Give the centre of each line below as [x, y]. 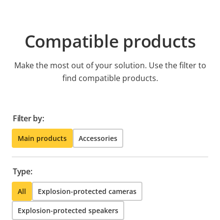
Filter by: [28, 119]
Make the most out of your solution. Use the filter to [110, 66]
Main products [42, 138]
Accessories [98, 138]
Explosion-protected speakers [68, 211]
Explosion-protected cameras [87, 192]
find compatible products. [110, 78]
